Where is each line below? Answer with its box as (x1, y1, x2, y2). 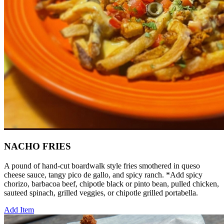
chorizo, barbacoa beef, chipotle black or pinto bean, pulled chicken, (4, 179, 219, 188)
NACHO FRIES (4, 141, 71, 152)
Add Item (4, 205, 34, 214)
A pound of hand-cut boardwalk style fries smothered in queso (4, 161, 200, 170)
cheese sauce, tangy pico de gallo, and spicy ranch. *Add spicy (4, 170, 202, 179)
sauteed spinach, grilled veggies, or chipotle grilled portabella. (4, 188, 198, 197)
